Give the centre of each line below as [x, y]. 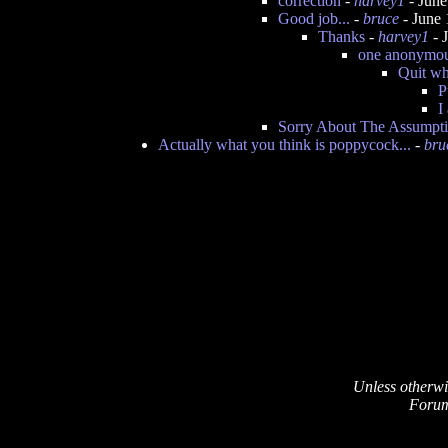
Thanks [341, 36]
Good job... [314, 18]
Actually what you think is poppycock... [284, 144]
